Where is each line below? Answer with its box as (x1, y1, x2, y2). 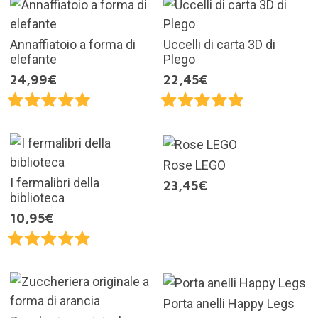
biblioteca (9, 190, 65, 205)
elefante (9, 51, 57, 67)
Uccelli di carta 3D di (163, 36, 275, 52)
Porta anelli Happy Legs (163, 295, 295, 311)
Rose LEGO (163, 157, 226, 172)
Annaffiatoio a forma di (9, 36, 136, 52)
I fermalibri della (9, 175, 99, 190)
